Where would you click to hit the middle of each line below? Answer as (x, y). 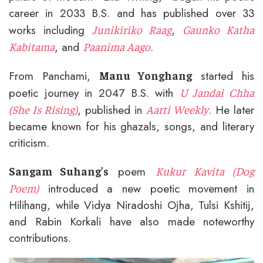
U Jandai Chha (217, 92)
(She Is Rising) (43, 109)
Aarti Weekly (177, 109)
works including (50, 30)
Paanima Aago (117, 46)
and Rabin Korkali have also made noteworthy (131, 221)
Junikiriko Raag (132, 29)
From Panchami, (54, 75)
